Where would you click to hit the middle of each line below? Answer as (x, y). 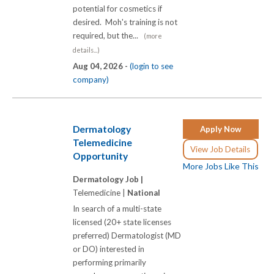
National (144, 192)
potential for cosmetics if (117, 8)
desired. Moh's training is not (125, 22)
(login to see (151, 66)
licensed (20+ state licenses (122, 222)
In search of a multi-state (117, 208)
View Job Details (220, 150)
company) (91, 79)
